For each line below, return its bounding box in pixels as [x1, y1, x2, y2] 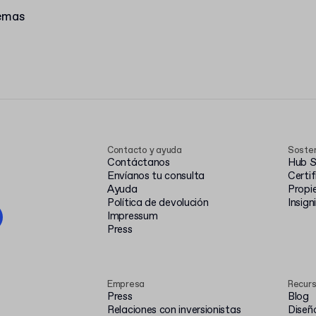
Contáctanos [107, 156, 170, 170]
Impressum [107, 209, 158, 224]
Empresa [107, 279, 145, 291]
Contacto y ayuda [107, 145, 182, 157]
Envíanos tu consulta [107, 169, 205, 183]
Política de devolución [107, 196, 209, 210]
